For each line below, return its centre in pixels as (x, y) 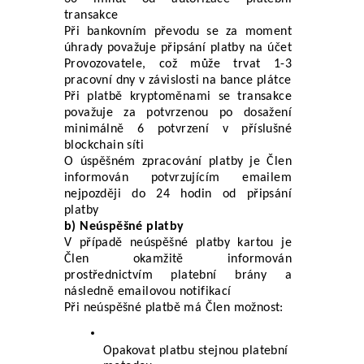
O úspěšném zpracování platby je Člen (178, 161)
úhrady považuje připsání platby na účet (178, 48)
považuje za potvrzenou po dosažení (178, 113)
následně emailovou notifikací (148, 291)
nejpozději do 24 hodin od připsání (178, 194)
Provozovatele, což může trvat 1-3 (178, 64)
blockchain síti (104, 145)
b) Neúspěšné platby (124, 226)
